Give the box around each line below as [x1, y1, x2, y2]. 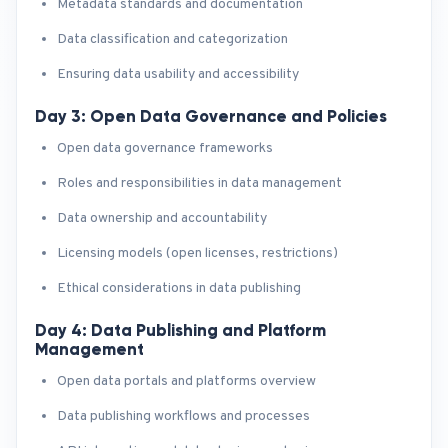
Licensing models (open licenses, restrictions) [57, 245, 338, 262]
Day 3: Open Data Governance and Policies [35, 106, 387, 126]
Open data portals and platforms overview [57, 373, 316, 390]
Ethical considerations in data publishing [57, 280, 301, 297]
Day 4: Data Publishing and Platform [35, 320, 326, 340]
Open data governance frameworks [57, 140, 273, 157]
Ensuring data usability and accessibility [57, 66, 299, 83]
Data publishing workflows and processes [57, 408, 310, 425]
